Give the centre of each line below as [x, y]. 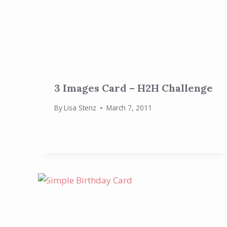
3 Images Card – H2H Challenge [134, 88]
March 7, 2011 [129, 108]
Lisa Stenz [80, 108]
